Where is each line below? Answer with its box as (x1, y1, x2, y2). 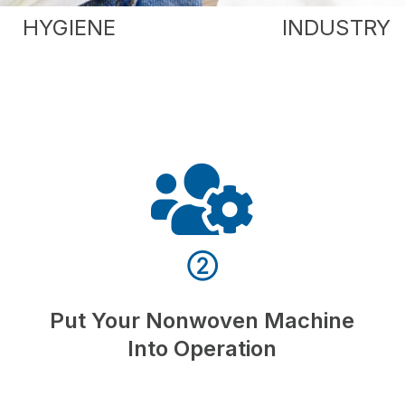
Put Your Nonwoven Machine (50, 307, 355, 334)
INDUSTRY (281, 14, 391, 42)
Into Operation (127, 335, 278, 363)
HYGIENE (23, 14, 116, 42)
